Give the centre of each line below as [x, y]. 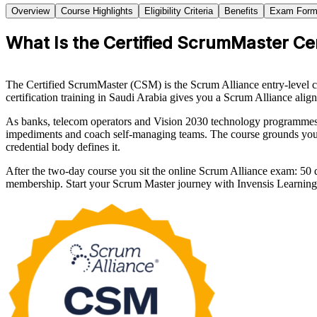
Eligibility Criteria [179, 11]
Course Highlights [97, 11]
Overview [30, 11]
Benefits [241, 11]
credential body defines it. [63, 147]
